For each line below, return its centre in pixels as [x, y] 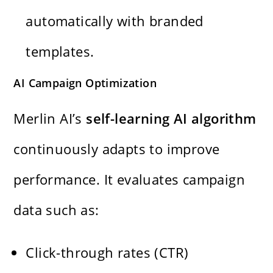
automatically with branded [115, 20]
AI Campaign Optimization [85, 83]
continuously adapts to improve [117, 148]
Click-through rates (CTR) [107, 252]
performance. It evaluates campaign [129, 179]
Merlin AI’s [50, 118]
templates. [60, 51]
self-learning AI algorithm [171, 118]
